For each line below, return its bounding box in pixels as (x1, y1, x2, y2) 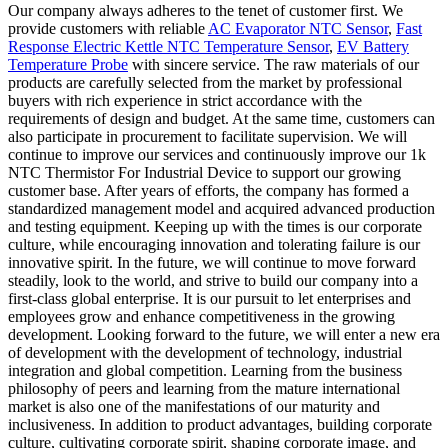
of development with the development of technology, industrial (8, 343, 402, 361)
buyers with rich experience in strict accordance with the (8, 91, 362, 109)
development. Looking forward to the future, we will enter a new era (8, 325, 440, 343)
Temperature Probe (8, 55, 128, 73)
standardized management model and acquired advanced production (8, 199, 435, 217)
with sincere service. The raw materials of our (128, 55, 419, 73)
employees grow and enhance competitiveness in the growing (8, 307, 395, 325)
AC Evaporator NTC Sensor (208, 19, 388, 37)
